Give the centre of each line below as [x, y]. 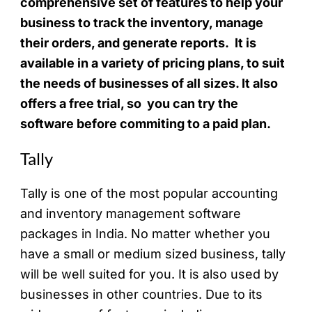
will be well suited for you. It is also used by [150, 274]
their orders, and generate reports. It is [139, 43]
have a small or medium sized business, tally [153, 254]
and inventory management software [131, 214]
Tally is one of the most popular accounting [149, 194]
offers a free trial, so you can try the [130, 104]
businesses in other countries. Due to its [142, 295]
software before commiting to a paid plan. [146, 124]
